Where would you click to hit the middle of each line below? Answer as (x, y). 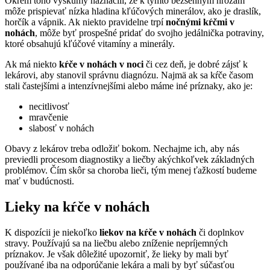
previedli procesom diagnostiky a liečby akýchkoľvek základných (130, 159)
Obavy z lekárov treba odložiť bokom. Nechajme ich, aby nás (122, 148)
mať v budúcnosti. (39, 181)
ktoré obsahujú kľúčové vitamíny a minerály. (90, 43)
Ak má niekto (32, 64)
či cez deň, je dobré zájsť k (197, 64)
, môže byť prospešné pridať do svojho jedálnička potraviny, (149, 33)
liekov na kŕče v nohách (147, 232)
